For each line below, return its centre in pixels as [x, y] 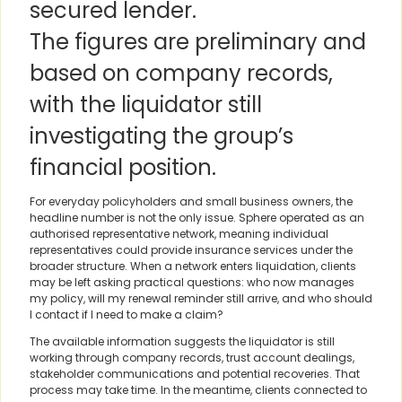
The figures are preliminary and [198, 42]
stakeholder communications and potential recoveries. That [195, 374]
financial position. [123, 168]
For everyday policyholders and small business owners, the [191, 202]
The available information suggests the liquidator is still [182, 342]
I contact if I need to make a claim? [127, 315]
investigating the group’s [162, 136]
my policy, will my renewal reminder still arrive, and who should [201, 299]
